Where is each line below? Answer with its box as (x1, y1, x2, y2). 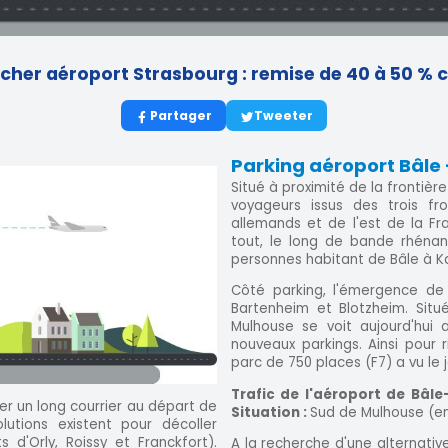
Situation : (231, 402, 310, 422)
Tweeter (253, 107, 313, 124)
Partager (149, 107, 212, 124)
